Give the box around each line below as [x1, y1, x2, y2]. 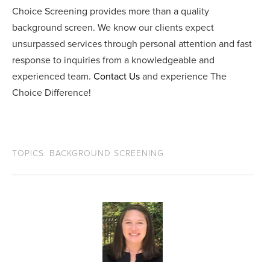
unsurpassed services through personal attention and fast [12, 38, 252, 51]
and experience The [140, 71, 227, 83]
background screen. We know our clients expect [12, 22, 214, 34]
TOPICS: [12, 148, 49, 159]
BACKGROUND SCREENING [49, 148, 164, 159]
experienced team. [12, 71, 93, 83]
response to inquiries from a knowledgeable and [12, 54, 215, 67]
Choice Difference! [12, 87, 91, 99]
